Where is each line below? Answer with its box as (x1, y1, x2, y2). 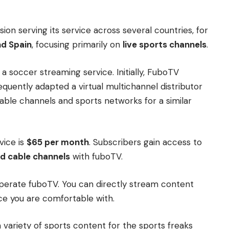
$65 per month (27, 136, 89, 148)
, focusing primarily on (32, 39, 123, 51)
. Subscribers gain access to (89, 136, 202, 148)
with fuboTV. (70, 151, 123, 163)
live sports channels (123, 39, 207, 51)
